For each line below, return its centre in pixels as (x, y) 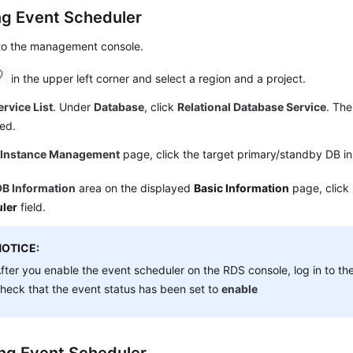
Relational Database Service (252, 107)
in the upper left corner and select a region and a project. (157, 78)
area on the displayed (135, 188)
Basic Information (242, 188)
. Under (74, 107)
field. (32, 207)
